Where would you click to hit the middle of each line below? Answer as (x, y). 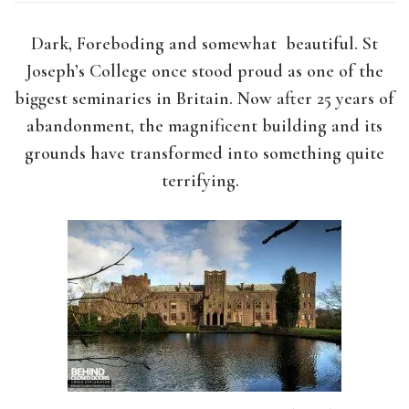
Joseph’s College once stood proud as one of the (204, 71)
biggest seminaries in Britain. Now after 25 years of (204, 99)
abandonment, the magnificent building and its (204, 126)
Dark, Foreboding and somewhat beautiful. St (204, 44)
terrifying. (204, 181)
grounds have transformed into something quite (204, 153)
